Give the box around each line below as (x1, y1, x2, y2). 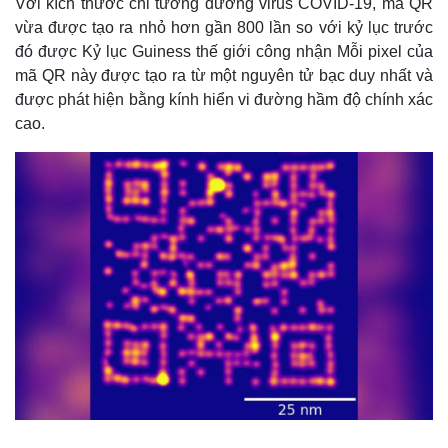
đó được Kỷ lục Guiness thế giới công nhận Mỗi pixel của (15, 43, 433, 60)
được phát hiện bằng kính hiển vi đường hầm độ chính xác (15, 91, 433, 108)
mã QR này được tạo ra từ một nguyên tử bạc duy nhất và (15, 67, 433, 84)
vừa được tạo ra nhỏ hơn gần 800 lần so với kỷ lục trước (15, 19, 433, 36)
